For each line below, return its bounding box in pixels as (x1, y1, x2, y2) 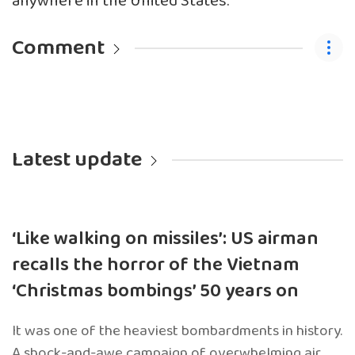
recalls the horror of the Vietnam (12, 249, 300, 281)
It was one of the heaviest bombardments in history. (12, 318, 342, 343)
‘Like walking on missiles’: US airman (12, 223, 319, 254)
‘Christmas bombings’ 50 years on (12, 275, 299, 307)
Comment (12, 30, 105, 65)
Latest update (12, 142, 142, 177)
